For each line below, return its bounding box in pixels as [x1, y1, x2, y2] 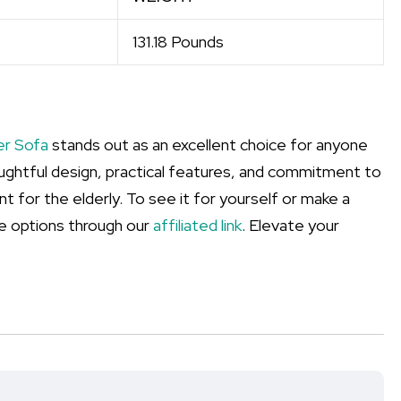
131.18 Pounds [132, 31, 224, 52]
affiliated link [153, 215, 242, 235]
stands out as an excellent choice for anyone [48, 134, 368, 155]
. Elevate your [242, 215, 339, 235]
